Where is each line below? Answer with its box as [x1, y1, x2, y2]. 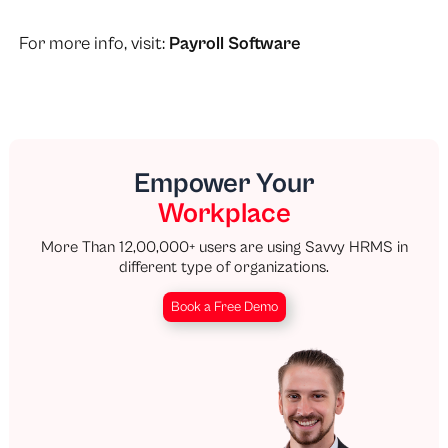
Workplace [157, 198, 291, 231]
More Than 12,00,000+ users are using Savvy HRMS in [40, 238, 408, 257]
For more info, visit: [18, 32, 169, 54]
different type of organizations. [119, 258, 329, 277]
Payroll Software [168, 32, 301, 54]
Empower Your [134, 168, 314, 201]
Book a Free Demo [170, 299, 278, 316]
